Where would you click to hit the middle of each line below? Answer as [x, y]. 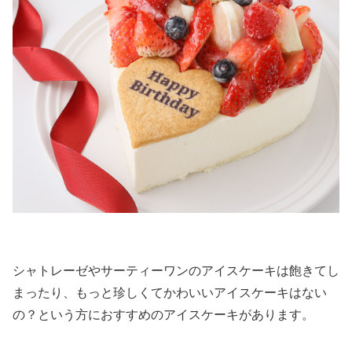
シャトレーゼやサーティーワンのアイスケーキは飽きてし [176, 270]
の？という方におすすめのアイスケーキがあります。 [163, 314]
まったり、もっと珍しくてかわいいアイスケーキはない [170, 292]
